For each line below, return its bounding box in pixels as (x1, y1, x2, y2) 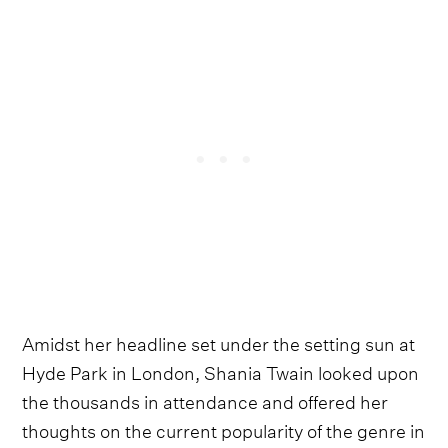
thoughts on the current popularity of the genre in (22, 414, 426, 444)
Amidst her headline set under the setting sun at (22, 327, 416, 357)
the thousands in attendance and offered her (22, 385, 389, 415)
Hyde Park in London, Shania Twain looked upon (22, 356, 420, 386)
